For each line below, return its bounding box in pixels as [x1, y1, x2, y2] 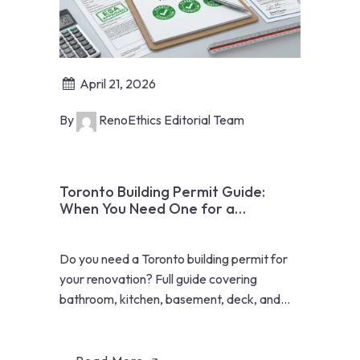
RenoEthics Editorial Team [99, 112, 244, 129]
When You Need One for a [59, 199, 235, 219]
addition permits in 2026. [59, 311, 197, 328]
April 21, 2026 [80, 76, 157, 92]
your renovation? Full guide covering [59, 271, 257, 288]
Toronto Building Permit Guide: [59, 182, 265, 202]
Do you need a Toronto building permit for [59, 251, 288, 268]
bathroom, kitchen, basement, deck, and [59, 291, 280, 308]
